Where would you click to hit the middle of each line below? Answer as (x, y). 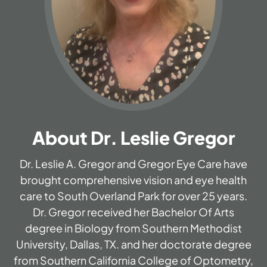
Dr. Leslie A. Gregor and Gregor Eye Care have (133, 164)
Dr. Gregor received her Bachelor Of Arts (133, 212)
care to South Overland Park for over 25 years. (133, 196)
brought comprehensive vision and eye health (133, 180)
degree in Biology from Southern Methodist (133, 228)
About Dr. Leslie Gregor (133, 138)
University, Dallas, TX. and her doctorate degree (133, 244)
